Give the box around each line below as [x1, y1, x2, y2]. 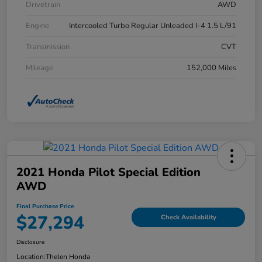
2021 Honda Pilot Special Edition [16, 164, 201, 180]
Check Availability [160, 213, 216, 222]
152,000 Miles [187, 63, 236, 74]
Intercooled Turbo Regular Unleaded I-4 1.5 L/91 [69, 20, 236, 32]
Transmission [26, 42, 70, 53]
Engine [26, 20, 49, 32]
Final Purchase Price [16, 202, 74, 211]
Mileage [26, 63, 53, 74]
